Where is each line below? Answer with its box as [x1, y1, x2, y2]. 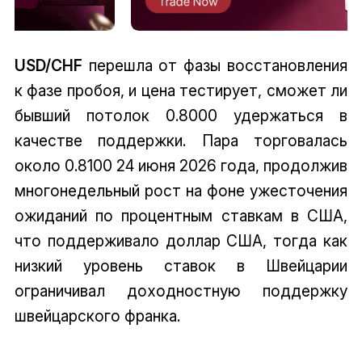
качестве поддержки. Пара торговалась [14, 131, 348, 151]
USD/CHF [14, 56, 82, 76]
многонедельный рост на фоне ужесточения [14, 181, 348, 201]
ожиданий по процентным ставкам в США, [14, 206, 348, 226]
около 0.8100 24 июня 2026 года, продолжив [14, 156, 348, 176]
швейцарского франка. [14, 306, 180, 326]
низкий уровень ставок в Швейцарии [14, 256, 348, 276]
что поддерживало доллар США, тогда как [14, 231, 348, 251]
